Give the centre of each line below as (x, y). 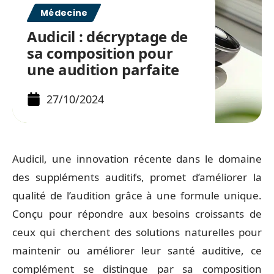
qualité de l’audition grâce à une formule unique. (137, 195)
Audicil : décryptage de (108, 36)
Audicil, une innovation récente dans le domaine (137, 159)
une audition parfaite (103, 69)
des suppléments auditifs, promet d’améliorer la (137, 177)
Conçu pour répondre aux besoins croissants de (137, 214)
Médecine (64, 13)
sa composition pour (100, 53)
